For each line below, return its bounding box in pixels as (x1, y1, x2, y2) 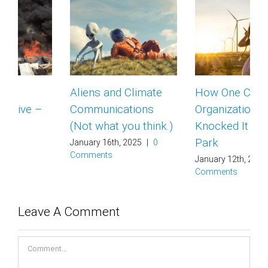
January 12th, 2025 (143, 154, 215, 164)
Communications (18, 102, 102, 116)
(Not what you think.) (18, 118, 121, 133)
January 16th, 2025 (18, 137, 90, 147)
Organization (143, 102, 205, 116)
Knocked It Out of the (143, 118, 248, 133)
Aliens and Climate (18, 85, 110, 99)
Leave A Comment (18, 211, 120, 226)
